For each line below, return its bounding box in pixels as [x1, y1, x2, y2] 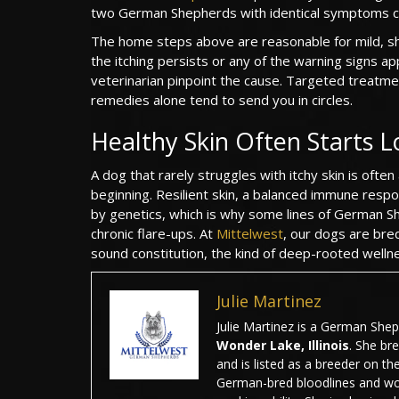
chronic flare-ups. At [91, 224, 216, 242]
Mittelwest [216, 224, 283, 242]
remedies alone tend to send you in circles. [91, 90, 353, 109]
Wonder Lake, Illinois [216, 336, 349, 354]
